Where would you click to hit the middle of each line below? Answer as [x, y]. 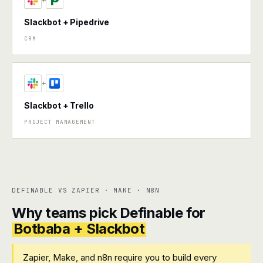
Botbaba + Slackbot [79, 229]
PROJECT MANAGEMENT [60, 122]
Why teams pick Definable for [109, 213]
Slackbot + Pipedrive [67, 22]
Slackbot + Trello [59, 105]
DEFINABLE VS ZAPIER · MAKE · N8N [86, 190]
